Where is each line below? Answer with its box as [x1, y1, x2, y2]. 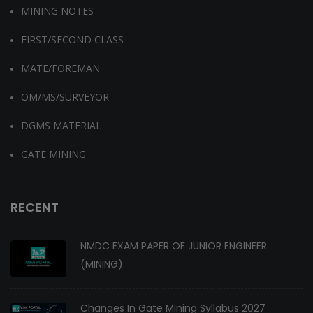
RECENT [10, 198, 59, 216]
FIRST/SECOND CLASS [21, 33, 124, 46]
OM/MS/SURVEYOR [21, 90, 109, 103]
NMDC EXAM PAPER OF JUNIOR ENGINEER [80, 239, 267, 253]
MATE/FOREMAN [21, 61, 100, 75]
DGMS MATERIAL [21, 119, 101, 132]
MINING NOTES [21, 4, 94, 17]
